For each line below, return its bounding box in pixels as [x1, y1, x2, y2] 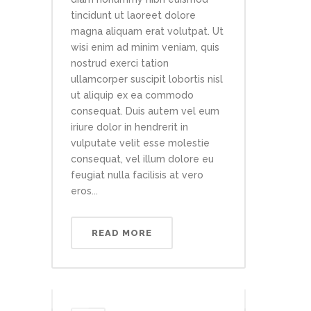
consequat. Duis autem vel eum [71, 106, 219, 117]
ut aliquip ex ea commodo [71, 90, 194, 101]
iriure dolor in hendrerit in [71, 121, 188, 133]
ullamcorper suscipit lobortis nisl [71, 74, 223, 85]
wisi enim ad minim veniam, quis [71, 42, 219, 53]
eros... [71, 185, 98, 196]
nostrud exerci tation [71, 58, 169, 69]
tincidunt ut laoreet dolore [71, 10, 196, 21]
